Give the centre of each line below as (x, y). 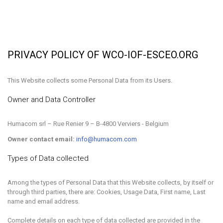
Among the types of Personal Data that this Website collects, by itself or (111, 182)
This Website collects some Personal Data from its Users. (90, 80)
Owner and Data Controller (52, 100)
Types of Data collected (48, 158)
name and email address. (44, 201)
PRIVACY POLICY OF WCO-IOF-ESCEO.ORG (103, 55)
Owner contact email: (41, 139)
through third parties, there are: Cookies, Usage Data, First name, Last (107, 192)
